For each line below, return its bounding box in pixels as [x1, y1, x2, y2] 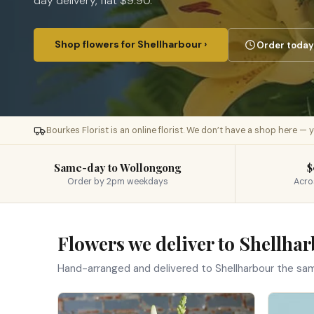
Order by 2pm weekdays [67, 176, 168, 187]
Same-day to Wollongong [54, 161, 181, 175]
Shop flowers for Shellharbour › [55, 38, 207, 50]
